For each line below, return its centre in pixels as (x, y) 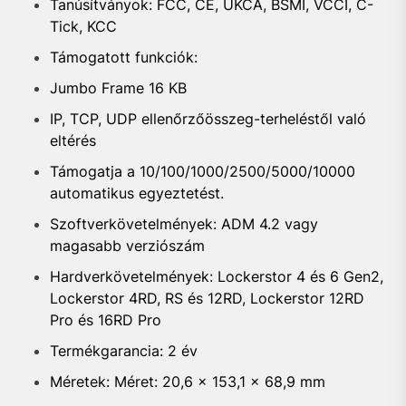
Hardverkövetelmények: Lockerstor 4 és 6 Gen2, (217, 276)
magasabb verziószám (130, 246)
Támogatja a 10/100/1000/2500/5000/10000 (203, 171)
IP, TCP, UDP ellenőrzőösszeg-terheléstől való (208, 119)
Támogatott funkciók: (126, 57)
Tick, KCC (86, 26)
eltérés (75, 140)
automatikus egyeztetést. (140, 193)
